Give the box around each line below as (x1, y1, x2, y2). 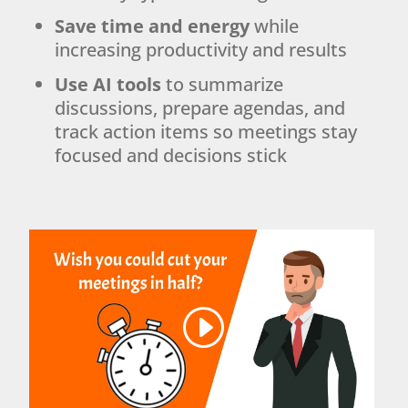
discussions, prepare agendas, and (55, 95, 346, 120)
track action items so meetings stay (55, 118, 358, 144)
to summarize (161, 71, 284, 97)
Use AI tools (55, 71, 162, 97)
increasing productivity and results (55, 36, 348, 62)
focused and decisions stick (55, 142, 288, 168)
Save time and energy (55, 13, 250, 38)
